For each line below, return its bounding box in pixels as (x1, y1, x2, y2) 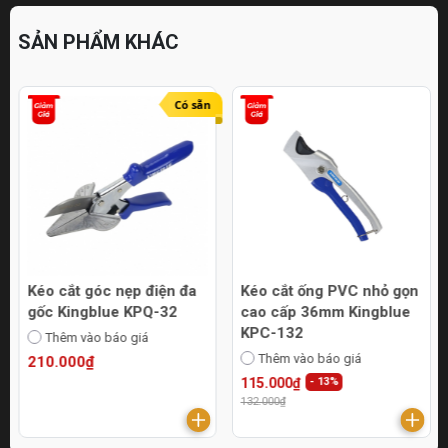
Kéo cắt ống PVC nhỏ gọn (240, 281, 419, 300)
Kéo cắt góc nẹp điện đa (27, 281, 196, 300)
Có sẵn (174, 97, 211, 113)
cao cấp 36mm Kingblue (240, 302, 411, 321)
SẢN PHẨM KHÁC (18, 30, 179, 55)
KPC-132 (240, 323, 304, 342)
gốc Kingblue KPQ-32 (27, 302, 177, 321)
